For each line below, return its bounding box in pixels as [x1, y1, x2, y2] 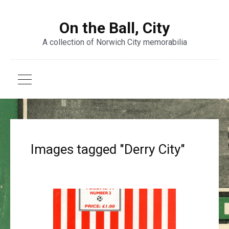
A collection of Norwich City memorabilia [42, 37, 187, 47]
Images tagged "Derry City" [31, 142, 185, 157]
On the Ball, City [59, 19, 170, 37]
